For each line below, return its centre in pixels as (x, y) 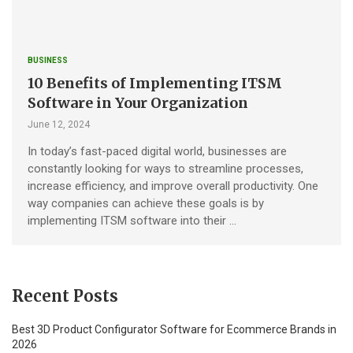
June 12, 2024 (59, 124)
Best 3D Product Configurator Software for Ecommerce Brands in (174, 329)
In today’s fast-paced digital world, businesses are (157, 151)
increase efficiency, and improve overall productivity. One (173, 186)
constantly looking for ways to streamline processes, (165, 168)
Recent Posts (65, 295)
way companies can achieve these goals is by (146, 203)
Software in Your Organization (138, 102)
